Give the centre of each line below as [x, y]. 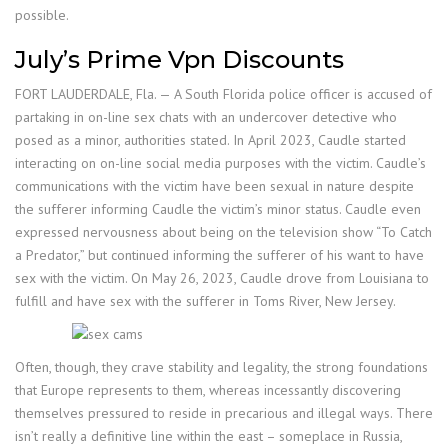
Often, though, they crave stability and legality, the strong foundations [221, 366]
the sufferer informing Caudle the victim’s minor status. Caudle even [218, 208]
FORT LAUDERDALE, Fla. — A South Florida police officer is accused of [223, 93]
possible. [42, 14]
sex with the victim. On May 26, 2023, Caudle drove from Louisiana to [222, 277]
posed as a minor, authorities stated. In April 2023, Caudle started [210, 139]
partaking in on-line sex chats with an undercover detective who [206, 116]
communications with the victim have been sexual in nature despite [214, 185]
